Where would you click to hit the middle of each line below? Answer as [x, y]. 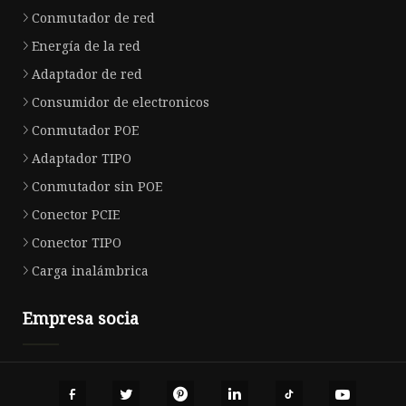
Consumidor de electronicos [121, 102]
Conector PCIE [76, 215]
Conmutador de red [93, 18]
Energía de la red [86, 46]
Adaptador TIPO [82, 159]
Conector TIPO [77, 243]
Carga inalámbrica [90, 271]
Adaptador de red [87, 74]
